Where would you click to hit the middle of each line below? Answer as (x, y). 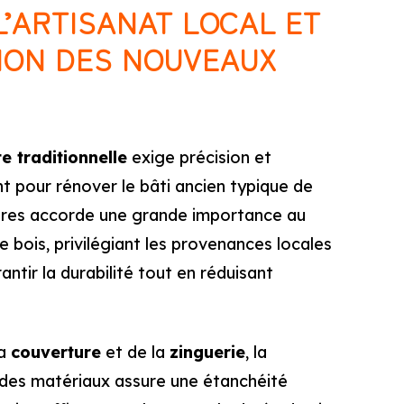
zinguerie (207, 352)
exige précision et (199, 157)
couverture (56, 352)
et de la (135, 352)
